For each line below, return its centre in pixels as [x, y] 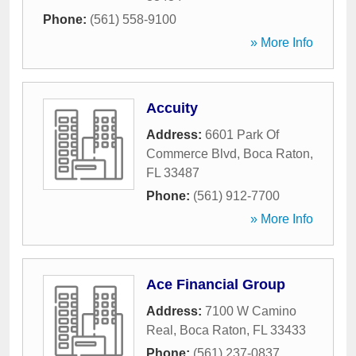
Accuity [172, 108]
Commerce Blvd [192, 154]
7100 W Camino [251, 311]
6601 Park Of [242, 135]
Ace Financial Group [216, 284]
